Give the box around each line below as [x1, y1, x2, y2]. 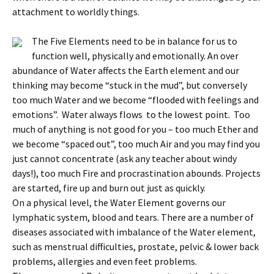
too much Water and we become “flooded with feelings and [12, 94, 259, 106]
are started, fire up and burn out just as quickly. [12, 182, 206, 194]
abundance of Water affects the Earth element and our [12, 64, 239, 76]
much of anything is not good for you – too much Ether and [12, 123, 258, 135]
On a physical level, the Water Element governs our [12, 196, 226, 209]
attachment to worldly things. [12, 6, 139, 18]
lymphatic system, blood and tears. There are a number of [12, 211, 254, 223]
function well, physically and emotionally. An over [32, 50, 239, 62]
